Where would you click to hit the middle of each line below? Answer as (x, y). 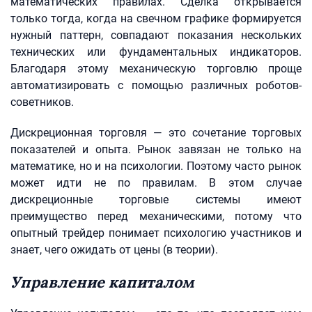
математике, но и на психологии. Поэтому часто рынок (156, 166)
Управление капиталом (102, 282)
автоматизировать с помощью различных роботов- (156, 85)
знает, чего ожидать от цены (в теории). (114, 250)
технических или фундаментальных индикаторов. (156, 52)
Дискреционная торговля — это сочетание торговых (156, 133)
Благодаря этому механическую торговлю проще (156, 69)
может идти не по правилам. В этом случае (156, 183)
